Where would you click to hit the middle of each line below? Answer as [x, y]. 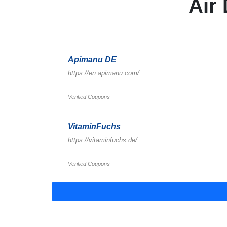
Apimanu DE [92, 60]
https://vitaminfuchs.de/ [103, 140]
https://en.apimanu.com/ [104, 73]
